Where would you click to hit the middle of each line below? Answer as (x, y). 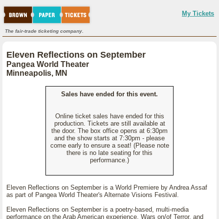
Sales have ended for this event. (109, 94)
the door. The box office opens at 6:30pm (109, 131)
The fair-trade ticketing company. (44, 31)
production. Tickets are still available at (109, 123)
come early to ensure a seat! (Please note (109, 145)
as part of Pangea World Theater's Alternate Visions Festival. (93, 195)
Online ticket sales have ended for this (109, 116)
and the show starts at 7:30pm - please (109, 138)
